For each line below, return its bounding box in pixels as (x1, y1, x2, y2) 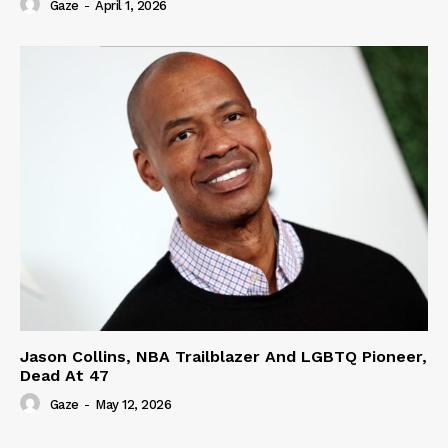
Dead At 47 (20, 366, 109, 386)
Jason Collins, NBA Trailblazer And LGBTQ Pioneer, (20, 347, 427, 367)
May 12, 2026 (95, 397, 171, 413)
